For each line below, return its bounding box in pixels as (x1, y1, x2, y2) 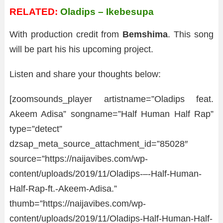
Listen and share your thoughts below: (9, 69, 161, 79)
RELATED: (9, 6, 58, 17)
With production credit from (9, 29, 123, 39)
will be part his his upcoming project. (9, 44, 153, 54)
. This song (168, 29, 214, 39)
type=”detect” (9, 124, 62, 134)
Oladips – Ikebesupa (60, 6, 154, 17)
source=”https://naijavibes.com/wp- (9, 154, 148, 164)
